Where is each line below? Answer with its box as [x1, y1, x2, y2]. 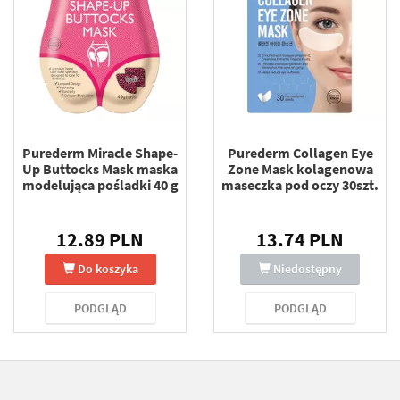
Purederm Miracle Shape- [22, 144, 178, 162]
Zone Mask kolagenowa [227, 160, 373, 178]
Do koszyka [77, 261, 138, 277]
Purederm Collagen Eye [227, 144, 373, 162]
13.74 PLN [256, 227, 344, 252]
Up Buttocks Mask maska [22, 160, 178, 178]
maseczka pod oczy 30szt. [221, 176, 379, 194]
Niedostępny [273, 261, 342, 277]
